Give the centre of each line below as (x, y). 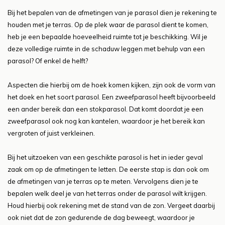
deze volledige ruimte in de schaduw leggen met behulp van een (106, 49)
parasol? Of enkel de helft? (48, 61)
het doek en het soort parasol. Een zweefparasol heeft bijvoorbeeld (111, 97)
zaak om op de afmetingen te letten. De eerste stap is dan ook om (108, 170)
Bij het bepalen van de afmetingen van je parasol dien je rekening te (112, 13)
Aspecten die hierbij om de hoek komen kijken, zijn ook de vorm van (111, 85)
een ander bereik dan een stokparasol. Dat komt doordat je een (105, 109)
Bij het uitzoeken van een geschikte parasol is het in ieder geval (105, 157)
